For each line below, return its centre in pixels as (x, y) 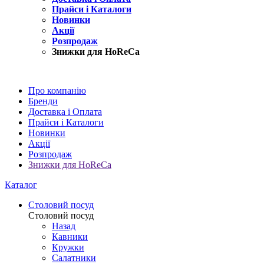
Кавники (70, 236)
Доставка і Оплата (65, 111)
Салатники (74, 258)
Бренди (43, 101)
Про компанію (57, 90)
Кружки (68, 247)
